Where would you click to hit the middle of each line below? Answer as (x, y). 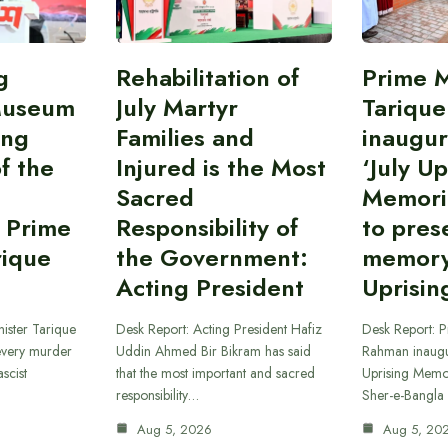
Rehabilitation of (207, 78)
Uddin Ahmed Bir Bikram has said (213, 351)
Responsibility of (206, 228)
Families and (184, 138)
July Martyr (176, 108)
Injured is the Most (220, 168)
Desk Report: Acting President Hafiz (218, 329)
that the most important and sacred (215, 373)
